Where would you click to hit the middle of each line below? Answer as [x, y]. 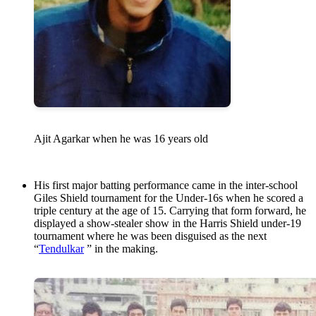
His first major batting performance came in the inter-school [166, 186]
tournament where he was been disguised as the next [150, 236]
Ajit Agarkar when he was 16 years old [121, 139]
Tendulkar [61, 249]
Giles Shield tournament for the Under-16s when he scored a [169, 198]
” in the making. [121, 249]
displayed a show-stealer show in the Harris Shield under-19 [168, 224]
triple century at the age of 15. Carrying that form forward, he [170, 211]
